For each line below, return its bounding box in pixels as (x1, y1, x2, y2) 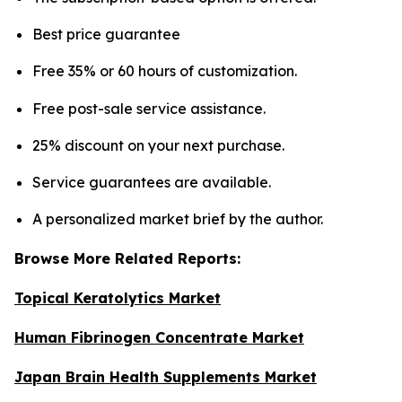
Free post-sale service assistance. (32, 99, 266, 118)
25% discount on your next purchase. (32, 135, 284, 154)
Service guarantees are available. (32, 173, 271, 192)
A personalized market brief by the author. (32, 210, 323, 229)
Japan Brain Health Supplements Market (14, 368, 317, 387)
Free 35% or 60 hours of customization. (32, 62, 297, 81)
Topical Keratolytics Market (14, 289, 221, 308)
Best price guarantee (32, 24, 180, 43)
